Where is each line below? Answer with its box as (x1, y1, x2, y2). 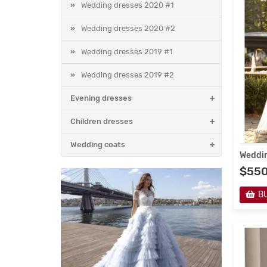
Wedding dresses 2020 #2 (81, 24, 175, 33)
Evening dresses (70, 94, 132, 103)
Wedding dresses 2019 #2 (81, 70, 174, 80)
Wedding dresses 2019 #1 (81, 47, 173, 57)
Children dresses (70, 117, 133, 126)
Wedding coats (70, 140, 125, 150)
